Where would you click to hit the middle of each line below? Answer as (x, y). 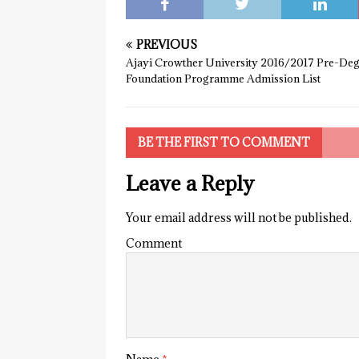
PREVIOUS (167, 44)
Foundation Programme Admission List (223, 79)
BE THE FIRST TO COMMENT (224, 142)
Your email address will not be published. (239, 218)
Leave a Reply (190, 183)
